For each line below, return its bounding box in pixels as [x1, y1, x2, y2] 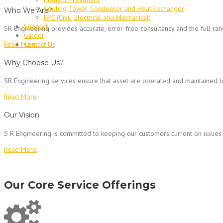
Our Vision [4, 111, 39, 120]
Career [24, 31, 44, 40]
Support [24, 22, 48, 31]
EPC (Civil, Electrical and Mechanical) [44, 13, 151, 22]
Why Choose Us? [4, 58, 64, 67]
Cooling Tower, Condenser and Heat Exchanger [44, 4, 184, 13]
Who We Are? [4, 5, 52, 15]
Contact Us [24, 40, 55, 49]
